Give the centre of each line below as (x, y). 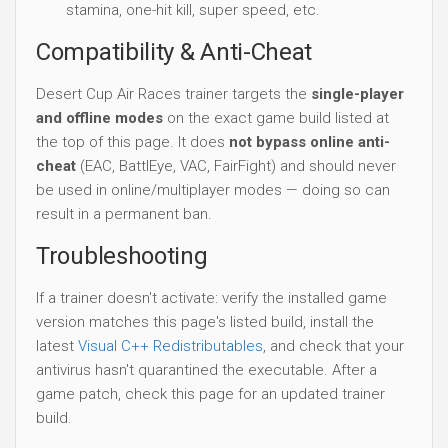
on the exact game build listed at (276, 117)
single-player (357, 93)
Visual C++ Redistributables (170, 345)
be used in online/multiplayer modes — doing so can (213, 189)
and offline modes (99, 117)
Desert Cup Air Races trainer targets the (173, 93)
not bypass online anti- (309, 141)
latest (57, 345)
